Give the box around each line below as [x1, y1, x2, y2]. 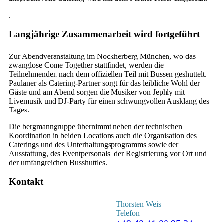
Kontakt [9, 176, 43, 187]
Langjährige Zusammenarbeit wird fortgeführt [9, 29, 200, 40]
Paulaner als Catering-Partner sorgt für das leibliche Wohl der [9, 79, 200, 88]
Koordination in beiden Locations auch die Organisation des [9, 131, 197, 140]
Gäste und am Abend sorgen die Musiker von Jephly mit [9, 88, 185, 97]
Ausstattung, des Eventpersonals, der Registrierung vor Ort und [9, 149, 207, 158]
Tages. [9, 106, 29, 114]
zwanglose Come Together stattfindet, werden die [9, 61, 164, 70]
